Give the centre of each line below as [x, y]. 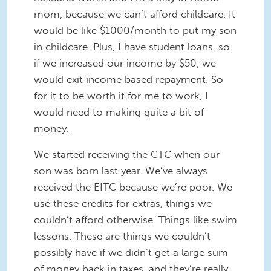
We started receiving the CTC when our [127, 155]
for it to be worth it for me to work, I [121, 95]
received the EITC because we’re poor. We [133, 187]
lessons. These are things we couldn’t [122, 236]
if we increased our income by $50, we [125, 63]
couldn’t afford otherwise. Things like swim [135, 220]
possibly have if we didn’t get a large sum [131, 253]
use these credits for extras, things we [123, 204]
